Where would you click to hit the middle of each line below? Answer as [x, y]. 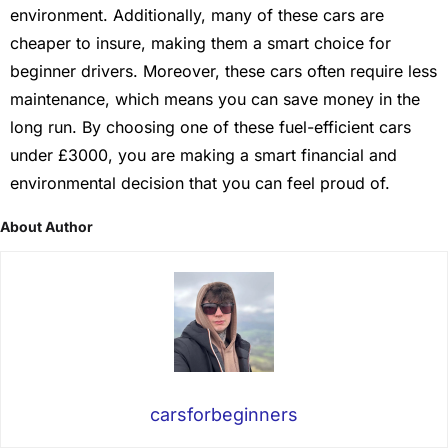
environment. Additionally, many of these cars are [197, 14]
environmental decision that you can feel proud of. [200, 182]
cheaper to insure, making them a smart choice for [200, 42]
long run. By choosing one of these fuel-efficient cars [210, 126]
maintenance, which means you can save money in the [215, 98]
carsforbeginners [224, 415]
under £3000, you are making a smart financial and [203, 154]
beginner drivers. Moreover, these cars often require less [223, 70]
